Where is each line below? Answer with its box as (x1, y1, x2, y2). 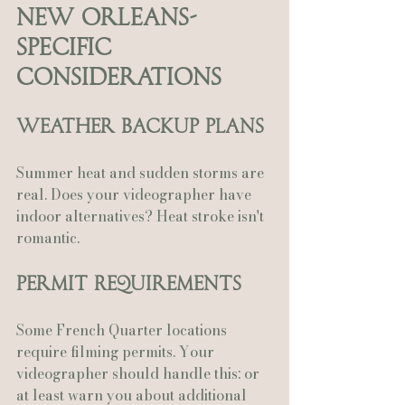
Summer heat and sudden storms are (16, 162, 268, 184)
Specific (16, 33, 118, 61)
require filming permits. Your (16, 341, 218, 363)
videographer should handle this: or (16, 363, 263, 385)
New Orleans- (16, 4, 197, 31)
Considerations (16, 63, 221, 90)
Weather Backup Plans (16, 115, 264, 137)
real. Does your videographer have (16, 184, 255, 206)
